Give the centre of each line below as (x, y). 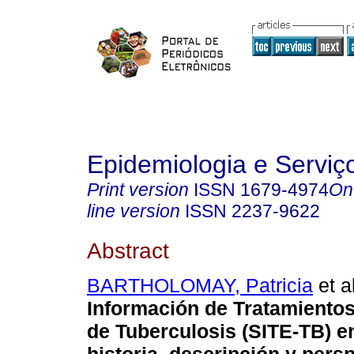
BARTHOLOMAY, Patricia (200, 286)
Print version (138, 190)
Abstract (128, 250)
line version (134, 211)
